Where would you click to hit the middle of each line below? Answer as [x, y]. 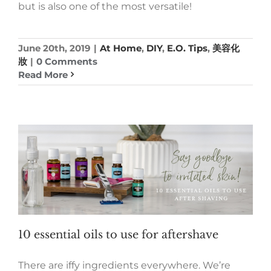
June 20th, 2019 [54, 48]
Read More [43, 74]
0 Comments [67, 61]
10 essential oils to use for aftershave [118, 234]
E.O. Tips [187, 48]
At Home [121, 48]
